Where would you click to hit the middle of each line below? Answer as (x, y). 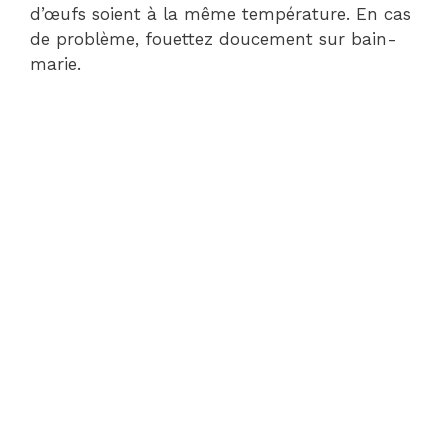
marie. (55, 64)
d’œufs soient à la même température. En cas (220, 14)
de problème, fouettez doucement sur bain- (213, 39)
